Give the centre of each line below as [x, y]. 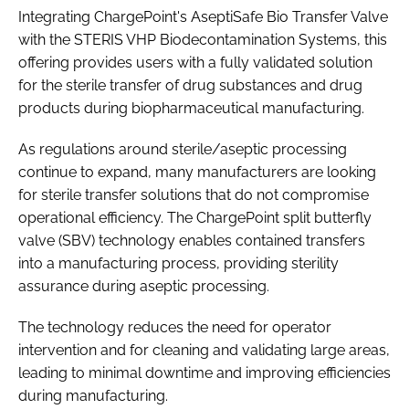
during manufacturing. [93, 395]
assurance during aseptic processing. [144, 286]
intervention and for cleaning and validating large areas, [204, 350]
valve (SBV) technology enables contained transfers [192, 240]
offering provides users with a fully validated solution [195, 62]
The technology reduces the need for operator [175, 327]
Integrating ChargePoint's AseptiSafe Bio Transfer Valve [203, 16]
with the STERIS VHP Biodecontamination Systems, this [203, 39]
